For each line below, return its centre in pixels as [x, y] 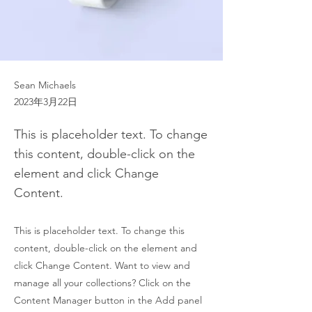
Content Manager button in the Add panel [108, 300]
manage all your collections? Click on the [102, 283]
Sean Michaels [45, 85]
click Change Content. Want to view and [102, 265]
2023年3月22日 [46, 102]
